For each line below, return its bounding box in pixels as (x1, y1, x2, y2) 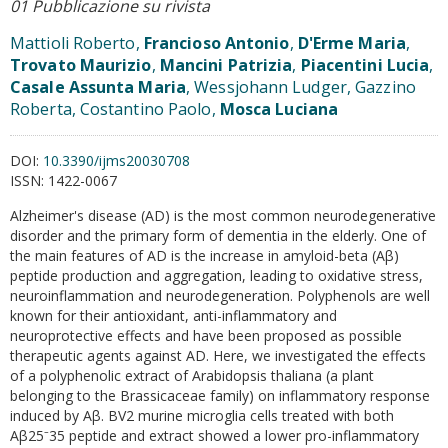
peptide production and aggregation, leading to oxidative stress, (10, 266, 423, 285)
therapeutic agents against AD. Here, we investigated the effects (10, 346, 426, 365)
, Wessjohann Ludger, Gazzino (186, 76, 416, 98)
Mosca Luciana (219, 98, 339, 120)
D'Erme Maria (297, 32, 406, 54)
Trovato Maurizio (10, 54, 152, 76)
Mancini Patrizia (159, 54, 293, 76)
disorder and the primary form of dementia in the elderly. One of (10, 226, 426, 245)
